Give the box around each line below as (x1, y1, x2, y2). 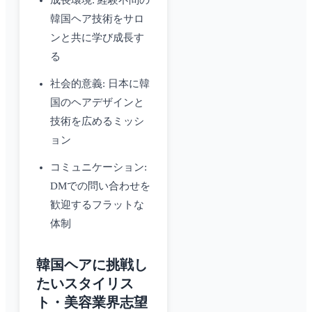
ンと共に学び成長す (50, 32, 144, 44)
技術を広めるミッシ (50, 116, 144, 127)
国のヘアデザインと (50, 97, 144, 109)
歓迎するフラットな (50, 199, 144, 211)
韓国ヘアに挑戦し (36, 257, 148, 273)
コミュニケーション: (50, 162, 147, 173)
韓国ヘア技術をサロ (50, 13, 144, 25)
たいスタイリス (36, 276, 134, 292)
